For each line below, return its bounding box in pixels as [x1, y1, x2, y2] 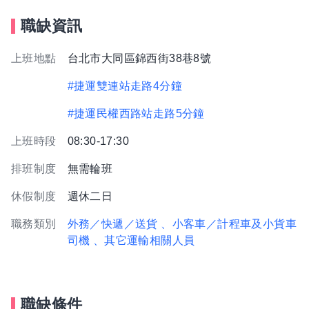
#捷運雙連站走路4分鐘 [67, 80, 183, 92]
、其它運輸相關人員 [92, 235, 195, 246]
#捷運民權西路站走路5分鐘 [67, 108, 205, 119]
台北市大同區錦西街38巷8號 [67, 52, 212, 64]
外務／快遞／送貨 [67, 218, 158, 230]
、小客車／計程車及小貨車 [161, 218, 297, 230]
